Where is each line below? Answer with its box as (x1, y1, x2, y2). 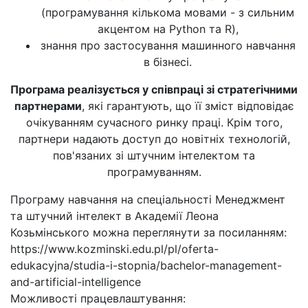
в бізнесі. (144, 55, 192, 69)
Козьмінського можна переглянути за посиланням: (10, 225, 287, 239)
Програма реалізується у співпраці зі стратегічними (10, 82, 298, 96)
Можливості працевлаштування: (10, 291, 186, 305)
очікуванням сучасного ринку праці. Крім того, (25, 115, 283, 129)
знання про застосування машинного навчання (40, 38, 296, 52)
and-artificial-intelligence (10, 275, 141, 289)
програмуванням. (107, 165, 201, 179)
